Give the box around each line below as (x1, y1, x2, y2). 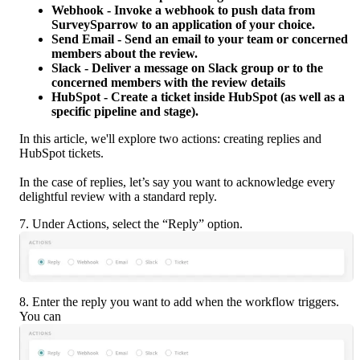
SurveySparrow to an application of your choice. (51, 18, 315, 32)
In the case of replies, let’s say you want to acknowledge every (19, 175, 335, 190)
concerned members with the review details (51, 76, 285, 90)
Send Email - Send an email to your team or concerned (51, 32, 348, 47)
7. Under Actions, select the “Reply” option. (19, 217, 243, 231)
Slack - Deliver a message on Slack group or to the (51, 61, 323, 76)
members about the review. (51, 47, 198, 61)
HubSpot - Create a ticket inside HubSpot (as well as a (51, 90, 345, 104)
